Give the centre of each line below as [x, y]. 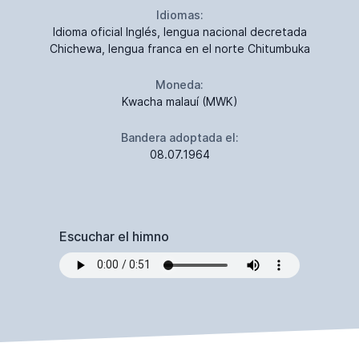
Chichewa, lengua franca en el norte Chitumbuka [179, 48]
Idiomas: [179, 14]
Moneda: [179, 84]
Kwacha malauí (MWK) [179, 101]
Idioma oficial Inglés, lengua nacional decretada [179, 31]
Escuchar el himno [114, 236]
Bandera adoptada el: [179, 137]
